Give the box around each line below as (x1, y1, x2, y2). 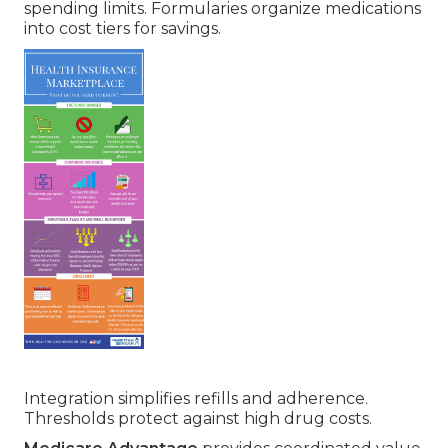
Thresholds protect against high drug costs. (24, 409, 372, 429)
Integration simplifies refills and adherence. (24, 389, 368, 409)
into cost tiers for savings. (24, 19, 221, 39)
